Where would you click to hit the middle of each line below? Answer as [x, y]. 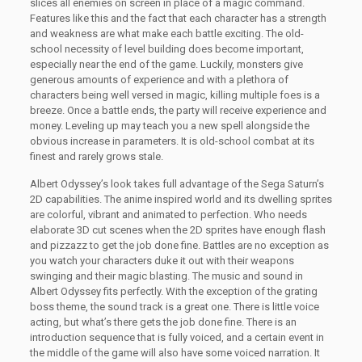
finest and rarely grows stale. [96, 156]
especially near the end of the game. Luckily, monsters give [166, 64]
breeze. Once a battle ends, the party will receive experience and [178, 110]
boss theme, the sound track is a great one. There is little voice [174, 307]
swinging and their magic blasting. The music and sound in [166, 276]
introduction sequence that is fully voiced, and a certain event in [177, 337]
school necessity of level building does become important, [166, 49]
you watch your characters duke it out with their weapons [162, 261]
